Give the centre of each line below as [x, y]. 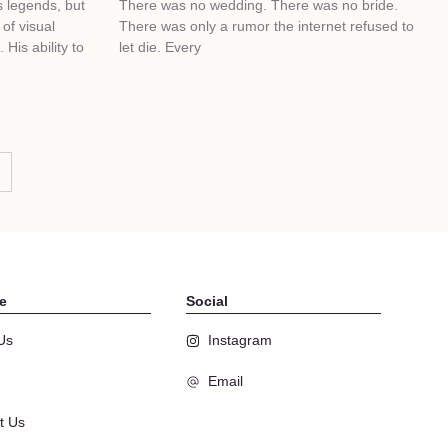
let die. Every [159, 47]
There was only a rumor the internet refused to [266, 26]
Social [206, 301]
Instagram [240, 340]
